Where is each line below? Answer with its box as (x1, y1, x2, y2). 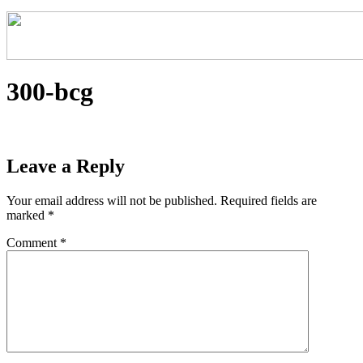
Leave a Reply (6, 155, 125, 177)
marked (6, 207, 48, 222)
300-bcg (6, 77, 93, 107)
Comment (6, 235, 60, 250)
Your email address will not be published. (6, 193, 217, 207)
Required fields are (220, 193, 317, 207)
